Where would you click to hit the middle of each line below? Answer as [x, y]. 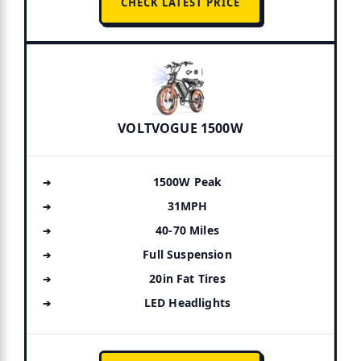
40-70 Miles [187, 230]
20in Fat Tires [187, 278]
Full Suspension [187, 254]
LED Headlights [187, 302]
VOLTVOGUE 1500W [180, 128]
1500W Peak [187, 181]
